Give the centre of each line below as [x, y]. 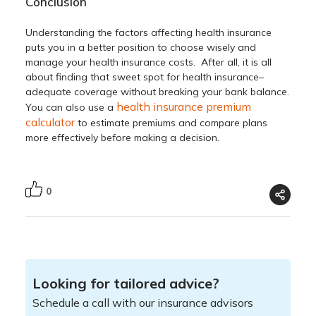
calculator [50, 122]
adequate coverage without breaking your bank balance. [158, 91]
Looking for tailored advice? [126, 283]
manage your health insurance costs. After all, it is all [149, 62]
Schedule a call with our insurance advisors [143, 302]
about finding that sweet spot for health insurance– [145, 77]
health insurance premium [184, 106]
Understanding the [71, 32]
